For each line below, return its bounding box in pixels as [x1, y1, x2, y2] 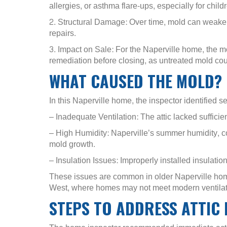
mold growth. [49, 136, 95, 152]
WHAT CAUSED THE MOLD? [49, 68, 222, 93]
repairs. [49, 25, 76, 41]
